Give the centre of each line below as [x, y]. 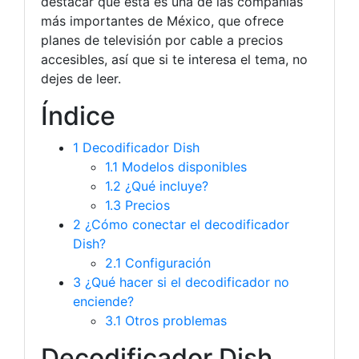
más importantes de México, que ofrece [162, 21]
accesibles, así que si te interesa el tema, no [174, 60]
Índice [78, 116]
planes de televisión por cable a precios [162, 40]
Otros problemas [174, 321]
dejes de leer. [81, 79]
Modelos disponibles [182, 167]
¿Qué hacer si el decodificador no [185, 282]
